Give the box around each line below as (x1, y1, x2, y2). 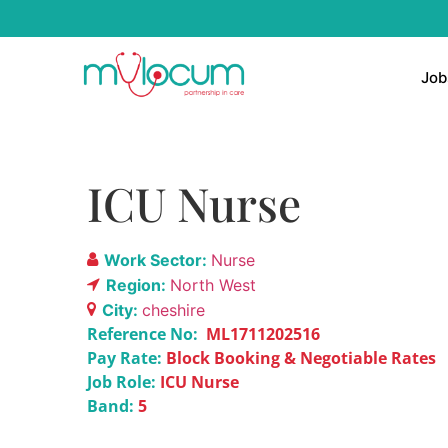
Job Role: (87, 370, 156, 393)
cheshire (142, 299, 205, 320)
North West (170, 274, 256, 295)
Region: (106, 274, 170, 295)
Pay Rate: (87, 346, 166, 369)
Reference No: (87, 322, 198, 345)
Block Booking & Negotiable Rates (166, 346, 436, 369)
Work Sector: (104, 249, 211, 270)
